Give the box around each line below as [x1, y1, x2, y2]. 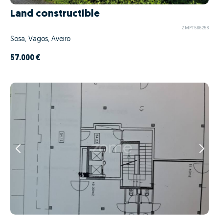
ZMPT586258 [181, 25, 209, 30]
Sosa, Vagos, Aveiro [10, 36, 70, 44]
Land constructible [10, 9, 100, 20]
